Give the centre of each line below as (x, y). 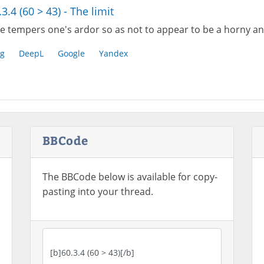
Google (71, 53)
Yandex (113, 53)
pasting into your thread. (98, 192)
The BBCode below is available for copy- (130, 177)
